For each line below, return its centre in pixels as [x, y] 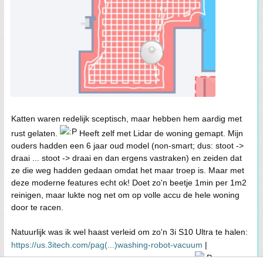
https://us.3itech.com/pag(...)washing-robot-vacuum [107, 245]
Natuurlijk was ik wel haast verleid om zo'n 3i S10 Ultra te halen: [129, 232]
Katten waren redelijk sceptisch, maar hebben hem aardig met [127, 119]
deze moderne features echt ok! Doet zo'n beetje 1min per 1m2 [129, 183]
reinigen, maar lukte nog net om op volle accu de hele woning [125, 195]
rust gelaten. [36, 134]
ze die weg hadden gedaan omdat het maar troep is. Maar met [128, 171]
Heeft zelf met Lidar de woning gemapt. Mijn [160, 134]
